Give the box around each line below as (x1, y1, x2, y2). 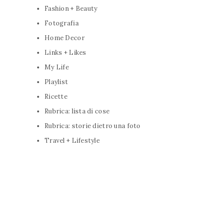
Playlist (44, 77, 68, 86)
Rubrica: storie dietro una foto (44, 121, 141, 130)
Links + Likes (44, 48, 87, 57)
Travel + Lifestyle (44, 136, 100, 145)
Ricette (44, 92, 67, 101)
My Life (44, 63, 69, 71)
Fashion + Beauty (44, 4, 98, 13)
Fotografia (44, 19, 79, 27)
